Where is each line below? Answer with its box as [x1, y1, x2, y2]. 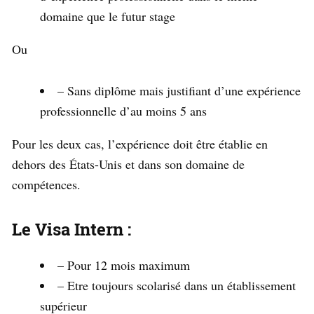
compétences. [12, 175, 81, 193]
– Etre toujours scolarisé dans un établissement [57, 276, 296, 294]
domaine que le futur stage [40, 7, 175, 25]
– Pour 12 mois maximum [57, 256, 190, 273]
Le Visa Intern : [12, 217, 131, 240]
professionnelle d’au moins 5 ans [40, 102, 207, 119]
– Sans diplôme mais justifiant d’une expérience [57, 81, 301, 99]
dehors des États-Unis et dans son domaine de [12, 155, 245, 172]
